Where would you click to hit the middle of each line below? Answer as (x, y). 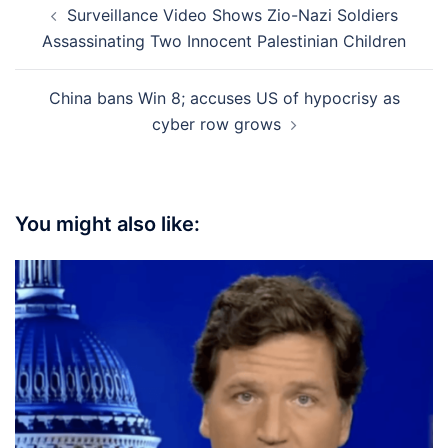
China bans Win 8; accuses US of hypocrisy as (224, 97)
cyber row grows (216, 123)
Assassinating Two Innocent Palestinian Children (224, 40)
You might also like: (107, 223)
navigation (75, 26)
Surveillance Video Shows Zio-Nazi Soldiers (232, 14)
